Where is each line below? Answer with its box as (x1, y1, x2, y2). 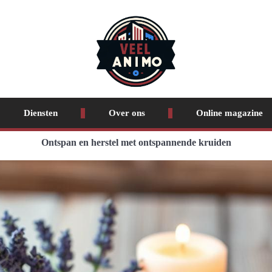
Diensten (23, 108, 58, 118)
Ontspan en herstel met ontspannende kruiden (41, 137, 231, 148)
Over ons (108, 108, 145, 118)
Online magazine (195, 108, 263, 118)
